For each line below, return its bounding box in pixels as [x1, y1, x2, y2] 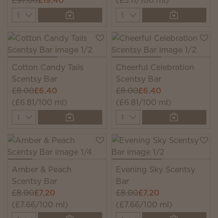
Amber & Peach [12, 164, 72, 175]
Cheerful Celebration [116, 62, 194, 73]
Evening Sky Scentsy [116, 164, 195, 175]
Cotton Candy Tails [12, 62, 84, 73]
